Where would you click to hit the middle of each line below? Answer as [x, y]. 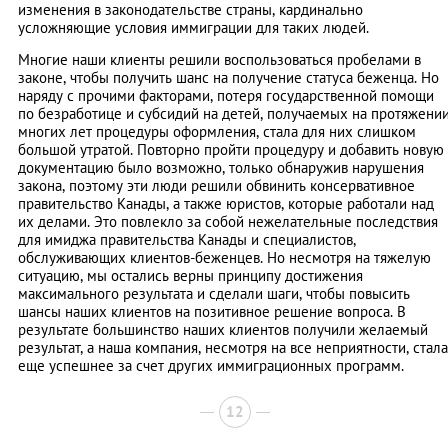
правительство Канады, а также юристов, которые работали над [226, 203]
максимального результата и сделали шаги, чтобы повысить [214, 293]
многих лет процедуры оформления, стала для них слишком [217, 131]
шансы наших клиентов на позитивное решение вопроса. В [212, 311]
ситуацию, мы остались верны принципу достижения [190, 275]
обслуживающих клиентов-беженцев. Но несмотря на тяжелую [224, 257]
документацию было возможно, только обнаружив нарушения [221, 167]
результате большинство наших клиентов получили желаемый [223, 329]
